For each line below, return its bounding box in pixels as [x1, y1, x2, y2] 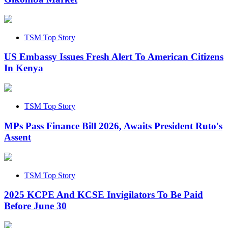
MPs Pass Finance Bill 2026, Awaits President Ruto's [4, 120, 222, 131]
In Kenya [4, 63, 43, 74]
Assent [4, 131, 31, 142]
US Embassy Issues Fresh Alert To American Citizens [4, 51, 223, 63]
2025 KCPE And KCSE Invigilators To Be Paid [4, 189, 203, 201]
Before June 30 [4, 201, 67, 212]
